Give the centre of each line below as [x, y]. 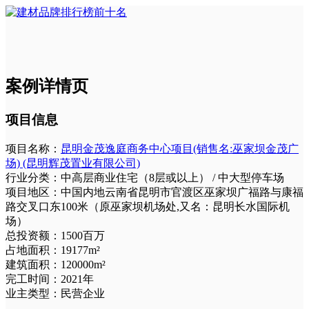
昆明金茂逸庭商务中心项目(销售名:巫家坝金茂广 [180, 148]
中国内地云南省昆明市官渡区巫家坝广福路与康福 [182, 192]
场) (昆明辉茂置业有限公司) [73, 163]
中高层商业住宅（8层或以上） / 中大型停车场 [172, 177]
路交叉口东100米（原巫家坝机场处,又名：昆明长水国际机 [148, 206]
